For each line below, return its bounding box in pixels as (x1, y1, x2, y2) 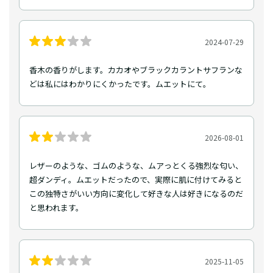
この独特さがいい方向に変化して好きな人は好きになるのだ (29, 188, 243, 200)
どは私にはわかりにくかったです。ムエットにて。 (29, 78, 211, 90)
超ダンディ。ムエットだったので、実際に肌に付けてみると (29, 174, 242, 186)
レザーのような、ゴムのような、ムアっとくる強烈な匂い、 (29, 160, 243, 172)
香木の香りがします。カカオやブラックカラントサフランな (29, 64, 243, 76)
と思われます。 (29, 202, 83, 214)
